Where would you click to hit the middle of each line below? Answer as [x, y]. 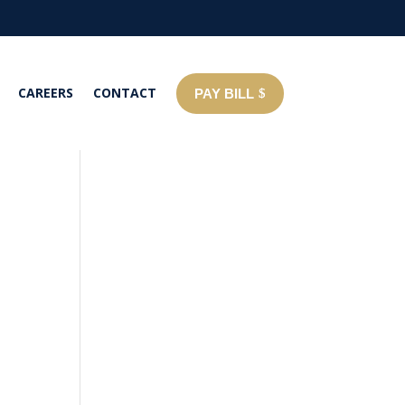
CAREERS [45, 93]
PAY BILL [224, 93]
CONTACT [124, 93]
